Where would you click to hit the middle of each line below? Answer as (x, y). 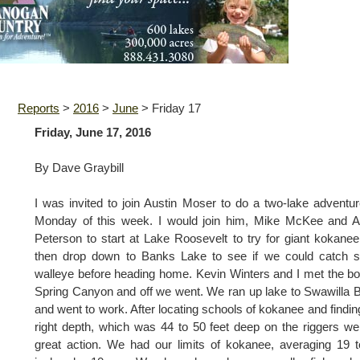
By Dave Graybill (79, 168)
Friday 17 (176, 108)
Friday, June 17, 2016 (93, 133)
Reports (39, 108)
